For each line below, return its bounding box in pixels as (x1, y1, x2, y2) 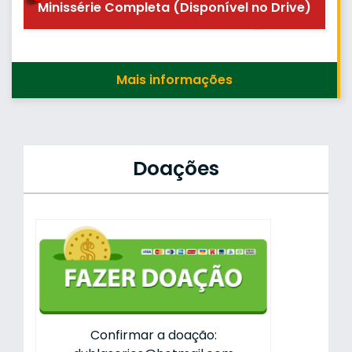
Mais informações (116, 71, 233, 90)
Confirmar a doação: (90, 325, 217, 344)
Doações (133, 155, 219, 183)
